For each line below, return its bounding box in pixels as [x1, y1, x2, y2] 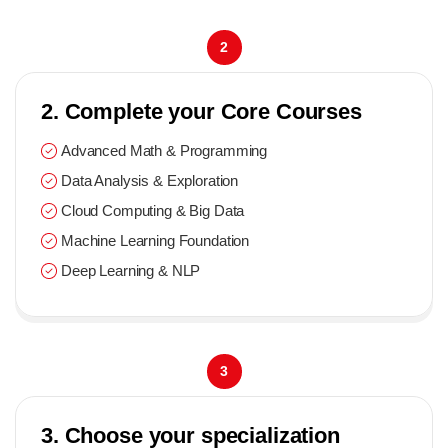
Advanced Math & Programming [61, 141, 268, 159]
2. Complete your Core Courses [41, 98, 362, 124]
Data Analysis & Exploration [61, 171, 239, 189]
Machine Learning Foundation [61, 231, 250, 249]
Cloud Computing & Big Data [61, 201, 245, 219]
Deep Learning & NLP [61, 261, 201, 279]
